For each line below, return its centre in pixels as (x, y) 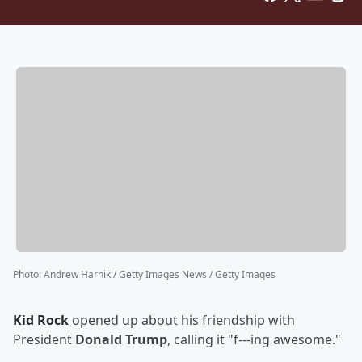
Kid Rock (41, 320)
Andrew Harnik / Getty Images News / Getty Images (160, 275)
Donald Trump (121, 340)
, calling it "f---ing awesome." (254, 340)
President (44, 340)
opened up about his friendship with (182, 320)
